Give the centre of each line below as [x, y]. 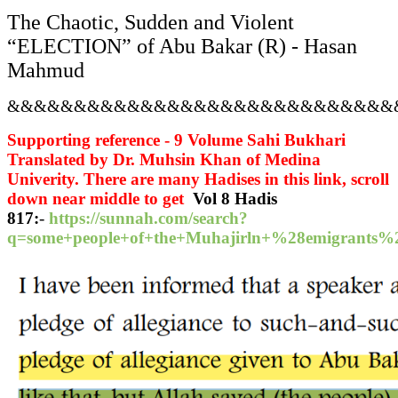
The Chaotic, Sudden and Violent [151, 23]
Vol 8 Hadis [233, 199]
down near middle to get [98, 199]
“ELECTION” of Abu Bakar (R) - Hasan [182, 47]
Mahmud [46, 71]
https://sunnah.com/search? [148, 219]
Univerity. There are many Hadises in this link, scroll [198, 179]
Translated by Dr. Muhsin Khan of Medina [164, 160]
